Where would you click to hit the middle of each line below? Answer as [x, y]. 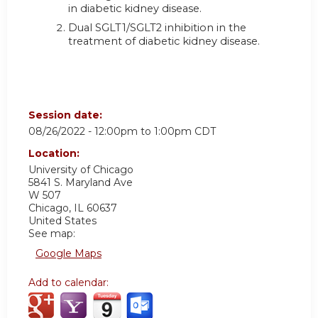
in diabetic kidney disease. [135, 9]
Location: [55, 153]
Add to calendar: [70, 282]
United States [62, 220]
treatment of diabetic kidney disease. [164, 42]
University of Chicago [81, 169]
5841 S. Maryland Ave [81, 182]
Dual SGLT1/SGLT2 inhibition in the [157, 28]
